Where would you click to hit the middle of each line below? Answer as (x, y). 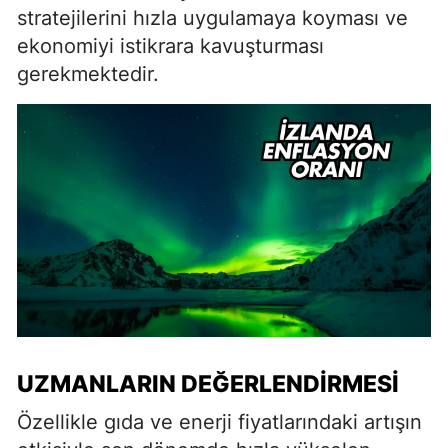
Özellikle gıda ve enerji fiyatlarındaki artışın (219, 421)
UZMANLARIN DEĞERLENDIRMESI (208, 383)
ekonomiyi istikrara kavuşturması (170, 46)
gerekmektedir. (88, 74)
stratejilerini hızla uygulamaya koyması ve (212, 18)
